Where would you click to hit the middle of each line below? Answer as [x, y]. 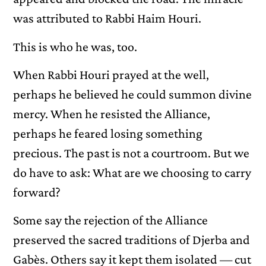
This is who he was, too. [75, 46]
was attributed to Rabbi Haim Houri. [107, 18]
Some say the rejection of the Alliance [111, 220]
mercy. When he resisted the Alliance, [112, 114]
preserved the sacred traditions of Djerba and [132, 240]
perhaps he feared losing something [108, 134]
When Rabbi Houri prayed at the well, [111, 75]
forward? [37, 192]
